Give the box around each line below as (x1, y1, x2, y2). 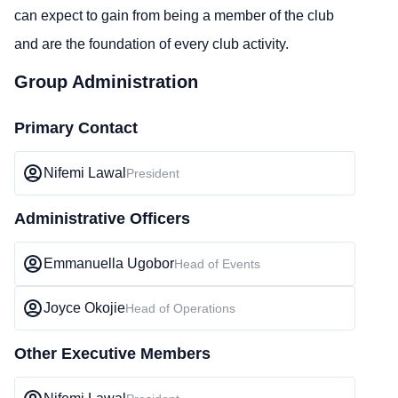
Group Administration (14, 72, 198, 92)
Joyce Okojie (44, 300, 125, 315)
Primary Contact (14, 119, 138, 137)
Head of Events (174, 257, 260, 271)
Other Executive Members (14, 345, 211, 362)
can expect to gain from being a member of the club (14, 8, 334, 23)
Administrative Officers (14, 210, 190, 227)
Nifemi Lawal (44, 165, 126, 180)
